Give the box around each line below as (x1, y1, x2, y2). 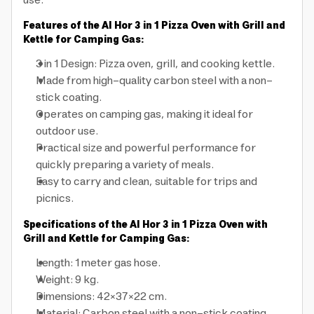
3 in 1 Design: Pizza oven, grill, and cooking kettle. (36, 54, 275, 74)
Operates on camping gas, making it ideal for (36, 104, 253, 125)
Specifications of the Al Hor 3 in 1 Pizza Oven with (23, 217, 268, 234)
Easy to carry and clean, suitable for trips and (36, 172, 257, 192)
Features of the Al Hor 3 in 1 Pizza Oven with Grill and (23, 18, 285, 35)
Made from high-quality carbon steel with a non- (36, 71, 273, 91)
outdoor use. (36, 121, 98, 142)
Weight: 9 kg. (36, 270, 99, 290)
